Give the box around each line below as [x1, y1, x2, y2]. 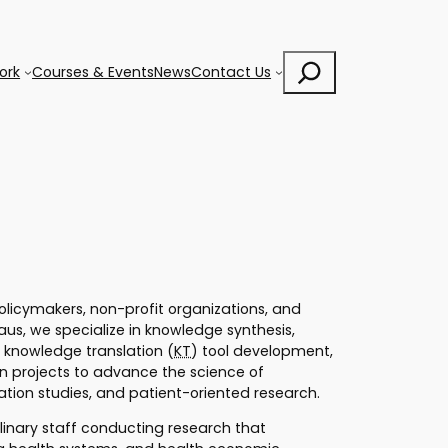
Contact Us [191, 61, 272, 82]
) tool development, [191, 341, 333, 361]
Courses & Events [32, 61, 155, 82]
